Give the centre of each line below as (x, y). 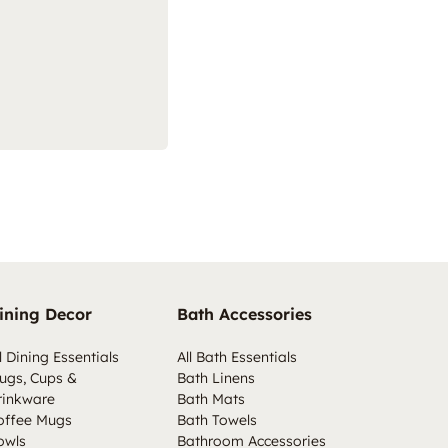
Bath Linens (216, 378)
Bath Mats (211, 399)
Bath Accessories (245, 314)
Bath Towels (217, 420)
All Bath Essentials (237, 357)
